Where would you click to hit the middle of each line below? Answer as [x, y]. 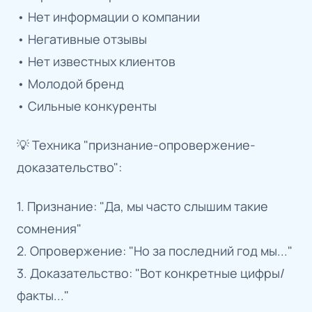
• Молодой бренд [70, 83]
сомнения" [49, 228]
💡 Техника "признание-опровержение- [136, 145]
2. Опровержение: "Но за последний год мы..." [155, 250]
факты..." [43, 295]
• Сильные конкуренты [87, 106]
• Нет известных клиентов [96, 61]
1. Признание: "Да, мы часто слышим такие [142, 206]
